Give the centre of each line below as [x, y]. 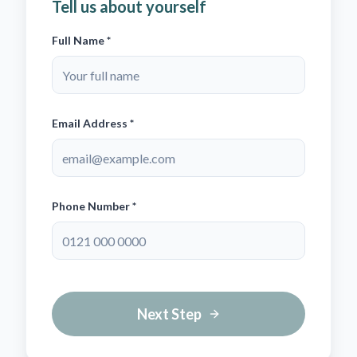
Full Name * [81, 40]
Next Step [169, 314]
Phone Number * [94, 206]
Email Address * [93, 123]
